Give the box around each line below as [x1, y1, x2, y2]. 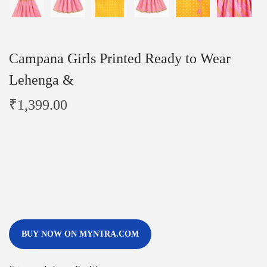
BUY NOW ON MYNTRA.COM [21, 229, 139, 238]
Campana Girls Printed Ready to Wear [9, 50, 231, 66]
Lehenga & [9, 72, 74, 88]
